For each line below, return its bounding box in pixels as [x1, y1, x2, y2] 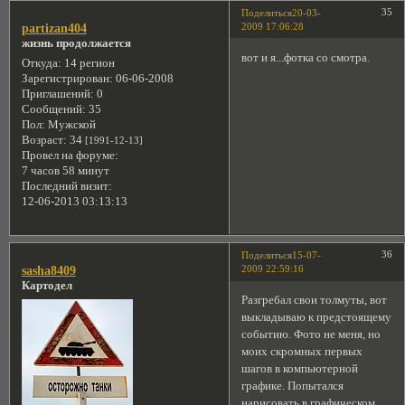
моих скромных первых [241, 345, 363, 359]
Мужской [44, 118, 96, 132]
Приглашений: [21, 88, 94, 101]
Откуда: [21, 57, 61, 71]
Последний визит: [21, 180, 112, 193]
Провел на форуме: [21, 149, 118, 163]
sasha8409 [21, 263, 76, 278]
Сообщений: [21, 103, 86, 117]
